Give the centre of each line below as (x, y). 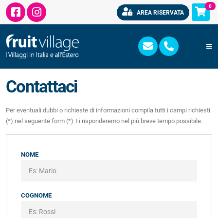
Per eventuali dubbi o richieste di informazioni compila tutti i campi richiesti (108, 110)
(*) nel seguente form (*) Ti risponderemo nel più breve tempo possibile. (104, 121)
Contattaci (42, 87)
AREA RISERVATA (159, 12)
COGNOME (36, 195)
